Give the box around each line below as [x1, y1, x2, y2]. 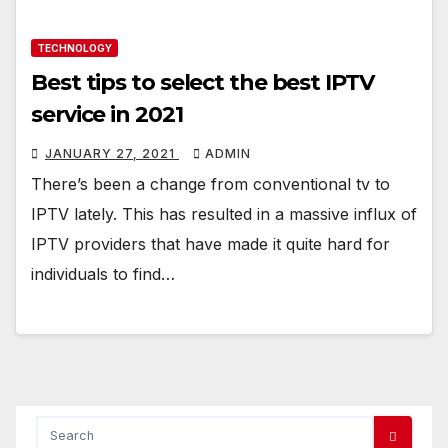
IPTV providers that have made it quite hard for [31, 233, 390, 254]
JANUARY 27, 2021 [45, 145, 179, 161]
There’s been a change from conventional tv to [31, 173, 390, 194]
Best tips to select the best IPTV [31, 68, 374, 96]
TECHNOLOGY [37, 41, 112, 54]
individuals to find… [31, 263, 175, 284]
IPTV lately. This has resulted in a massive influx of [31, 203, 417, 224]
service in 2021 [31, 100, 183, 128]
